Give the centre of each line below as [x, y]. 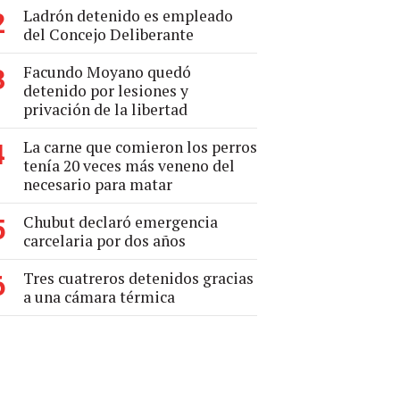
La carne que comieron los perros [140, 147]
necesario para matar [98, 184]
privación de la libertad [105, 109]
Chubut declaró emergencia [121, 222]
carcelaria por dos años [104, 241]
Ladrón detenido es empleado [128, 16]
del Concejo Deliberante [108, 34]
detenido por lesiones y [106, 91]
